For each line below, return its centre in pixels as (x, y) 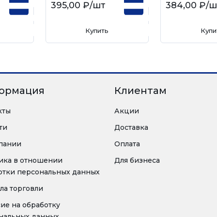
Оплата (127, 144)
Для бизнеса (137, 160)
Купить (97, 31)
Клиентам (140, 91)
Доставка (131, 127)
